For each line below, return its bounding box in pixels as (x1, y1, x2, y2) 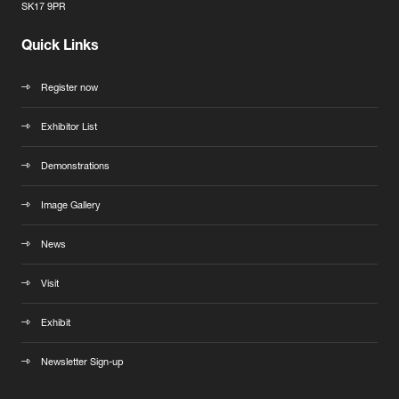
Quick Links (21, 40, 99, 55)
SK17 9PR (21, 3, 66, 13)
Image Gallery (41, 201, 101, 212)
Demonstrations (41, 162, 110, 173)
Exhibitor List (41, 123, 97, 134)
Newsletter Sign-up (41, 358, 124, 369)
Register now (41, 84, 98, 94)
